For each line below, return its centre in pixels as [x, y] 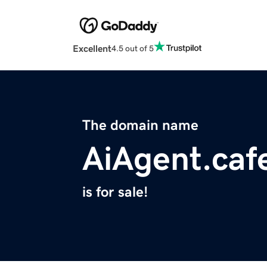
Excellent [92, 49]
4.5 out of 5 [133, 48]
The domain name [140, 125]
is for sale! [115, 192]
